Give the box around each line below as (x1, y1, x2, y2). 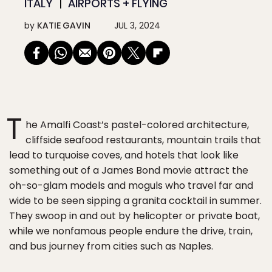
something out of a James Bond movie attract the (9, 163, 248, 177)
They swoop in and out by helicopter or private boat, (9, 209, 260, 223)
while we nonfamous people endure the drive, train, (9, 224, 253, 238)
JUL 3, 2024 (114, 19, 160, 32)
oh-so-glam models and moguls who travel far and (9, 178, 253, 192)
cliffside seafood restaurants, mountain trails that (25, 133, 261, 147)
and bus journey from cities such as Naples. (9, 239, 213, 253)
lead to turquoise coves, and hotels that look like (9, 148, 239, 162)
